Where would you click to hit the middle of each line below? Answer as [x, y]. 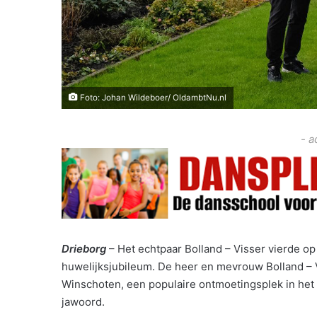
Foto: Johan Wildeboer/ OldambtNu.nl [152, 97]
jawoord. [83, 301]
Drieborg [84, 248]
